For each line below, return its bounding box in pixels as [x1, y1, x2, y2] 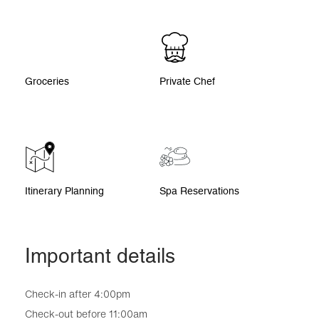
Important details [25, 244, 175, 268]
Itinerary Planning [25, 185, 104, 197]
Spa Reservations [159, 185, 239, 197]
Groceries [25, 75, 69, 88]
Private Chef [159, 75, 215, 88]
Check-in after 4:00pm [25, 286, 130, 302]
